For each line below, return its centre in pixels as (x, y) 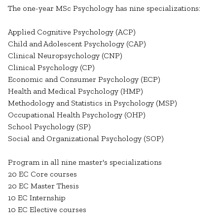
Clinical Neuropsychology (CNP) (66, 56)
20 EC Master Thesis (44, 186)
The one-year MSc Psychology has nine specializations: (104, 8)
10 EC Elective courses (47, 210)
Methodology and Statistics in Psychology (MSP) (93, 103)
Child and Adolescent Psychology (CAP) (78, 44)
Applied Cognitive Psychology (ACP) (73, 32)
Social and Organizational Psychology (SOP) (86, 139)
